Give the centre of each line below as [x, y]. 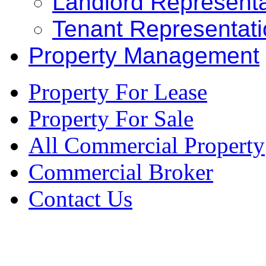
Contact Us [80, 199]
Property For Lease [118, 92]
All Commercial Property [147, 145]
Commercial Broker [121, 172]
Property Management [144, 56]
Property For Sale [111, 118]
